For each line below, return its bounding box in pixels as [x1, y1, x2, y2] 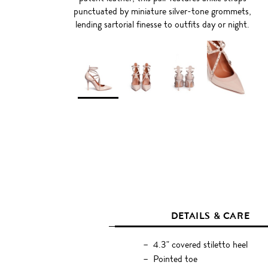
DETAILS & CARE [170, 209, 250, 223]
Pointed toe [153, 252, 197, 266]
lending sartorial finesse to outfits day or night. [75, 17, 250, 32]
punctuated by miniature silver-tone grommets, [74, 4, 252, 19]
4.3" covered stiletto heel [153, 237, 248, 252]
